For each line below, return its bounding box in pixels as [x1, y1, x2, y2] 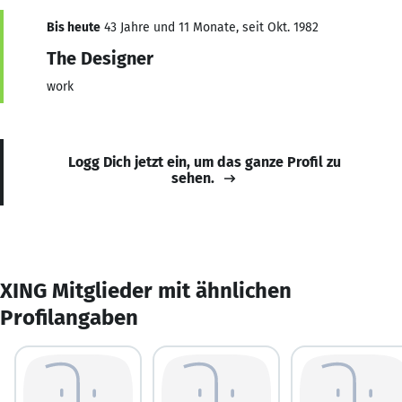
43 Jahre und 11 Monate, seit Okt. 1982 [100, 19, 319, 35]
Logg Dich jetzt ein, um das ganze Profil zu [68, 153, 341, 170]
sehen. [171, 169, 214, 187]
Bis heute [47, 19, 100, 35]
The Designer [47, 47, 153, 69]
